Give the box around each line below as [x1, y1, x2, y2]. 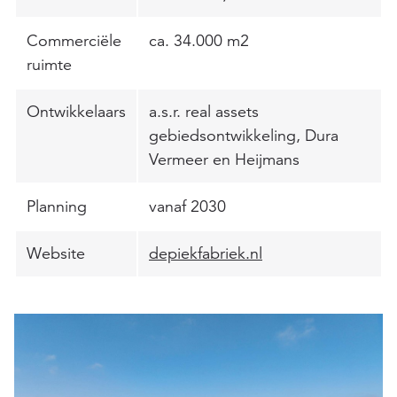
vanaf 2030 [149, 197, 226, 216]
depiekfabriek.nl [149, 244, 262, 263]
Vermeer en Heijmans [149, 150, 300, 169]
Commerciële [27, 31, 121, 51]
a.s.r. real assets [149, 102, 259, 121]
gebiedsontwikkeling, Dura [149, 126, 339, 145]
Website [27, 244, 85, 263]
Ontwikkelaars [27, 102, 126, 121]
